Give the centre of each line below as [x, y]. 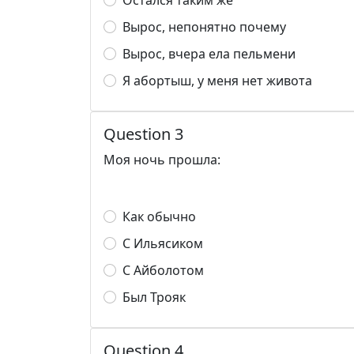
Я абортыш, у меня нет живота [217, 81]
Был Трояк [154, 297]
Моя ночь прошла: [162, 160]
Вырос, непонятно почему [204, 27]
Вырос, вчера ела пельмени [209, 54]
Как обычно [159, 217]
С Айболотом [163, 270]
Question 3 [143, 134]
